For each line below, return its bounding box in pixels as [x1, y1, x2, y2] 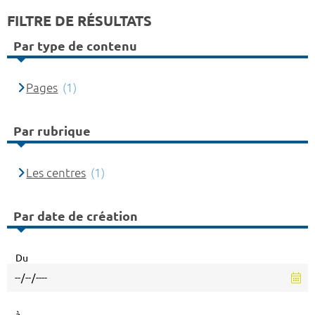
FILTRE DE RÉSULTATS [7, 13, 152, 30]
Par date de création [13, 208, 138, 223]
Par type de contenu [13, 38, 137, 53]
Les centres [26, 166, 86, 180]
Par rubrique [13, 123, 91, 138]
